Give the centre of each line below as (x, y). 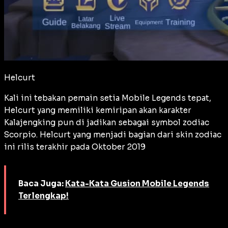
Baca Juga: (42, 183)
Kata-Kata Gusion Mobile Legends (137, 183)
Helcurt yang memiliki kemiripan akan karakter (98, 110)
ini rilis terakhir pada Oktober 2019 (75, 147)
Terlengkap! (44, 195)
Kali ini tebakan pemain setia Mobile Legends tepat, (108, 98)
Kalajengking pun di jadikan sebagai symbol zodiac (107, 122)
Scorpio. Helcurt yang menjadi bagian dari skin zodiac (113, 134)
